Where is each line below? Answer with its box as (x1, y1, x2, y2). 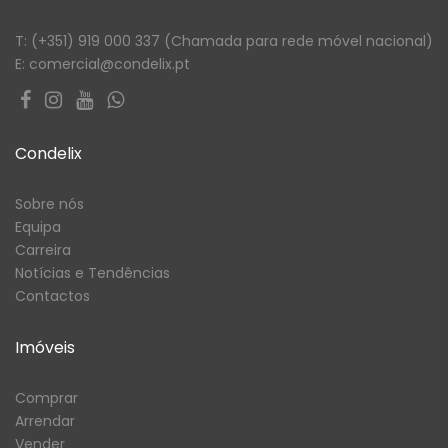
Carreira (15, 240, 71, 261)
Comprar (15, 388, 78, 409)
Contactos (15, 286, 90, 307)
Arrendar (15, 411, 75, 432)
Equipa (15, 217, 61, 238)
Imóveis (15, 336, 75, 360)
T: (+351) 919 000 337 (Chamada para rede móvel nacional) (15, 31, 433, 52)
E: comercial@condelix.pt (15, 54, 190, 75)
